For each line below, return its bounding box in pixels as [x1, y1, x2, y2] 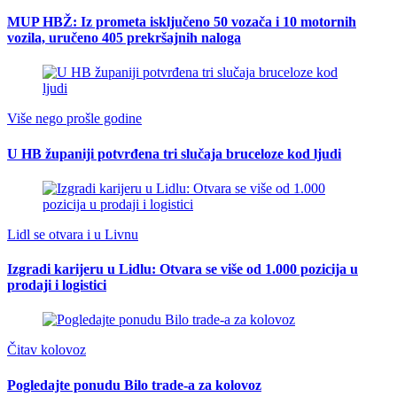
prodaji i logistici [7, 277, 106, 293]
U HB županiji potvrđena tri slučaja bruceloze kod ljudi [7, 145, 341, 161]
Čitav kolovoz [7, 342, 86, 358]
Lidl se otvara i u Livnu [7, 226, 138, 242]
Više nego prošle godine [7, 111, 142, 127]
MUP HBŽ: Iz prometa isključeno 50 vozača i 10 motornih [7, 14, 356, 30]
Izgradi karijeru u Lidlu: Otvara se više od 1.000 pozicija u [7, 261, 358, 277]
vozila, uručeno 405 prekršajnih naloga [7, 30, 241, 46]
